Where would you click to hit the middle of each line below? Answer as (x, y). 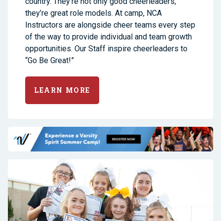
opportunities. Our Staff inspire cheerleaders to (106, 49)
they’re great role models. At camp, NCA (93, 13)
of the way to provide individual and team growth (109, 37)
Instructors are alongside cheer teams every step (110, 25)
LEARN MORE (62, 90)
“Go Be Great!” (50, 61)
